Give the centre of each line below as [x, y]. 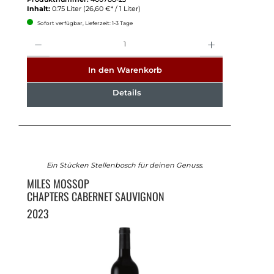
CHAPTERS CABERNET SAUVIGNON [95, 196]
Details [127, 93]
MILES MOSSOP [59, 183]
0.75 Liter [67, 8]
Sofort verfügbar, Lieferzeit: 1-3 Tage [84, 23]
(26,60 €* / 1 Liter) [112, 8]
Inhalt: [39, 8]
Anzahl [36, 36]
